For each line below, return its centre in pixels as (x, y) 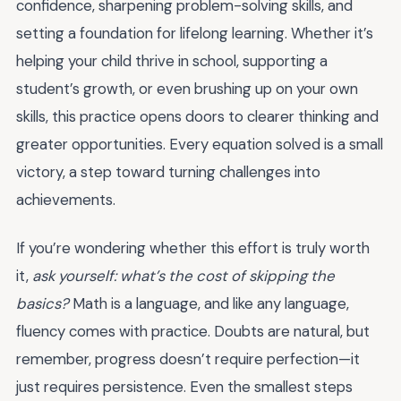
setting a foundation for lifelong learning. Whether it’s (195, 33)
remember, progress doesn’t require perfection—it (188, 359)
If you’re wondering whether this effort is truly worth (193, 248)
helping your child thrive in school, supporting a (172, 60)
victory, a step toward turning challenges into (168, 171)
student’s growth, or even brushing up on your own (187, 88)
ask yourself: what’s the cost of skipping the (183, 276)
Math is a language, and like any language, (209, 304)
